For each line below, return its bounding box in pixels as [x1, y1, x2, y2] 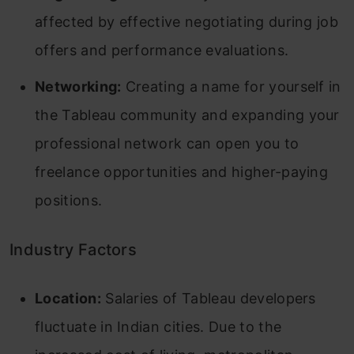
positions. [35, 191, 103, 209]
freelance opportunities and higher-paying [35, 163, 329, 180]
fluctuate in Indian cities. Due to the [35, 318, 282, 335]
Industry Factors [9, 239, 137, 259]
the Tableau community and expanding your [35, 106, 340, 123]
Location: [35, 289, 101, 307]
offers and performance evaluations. [35, 41, 289, 58]
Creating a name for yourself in [121, 77, 341, 95]
